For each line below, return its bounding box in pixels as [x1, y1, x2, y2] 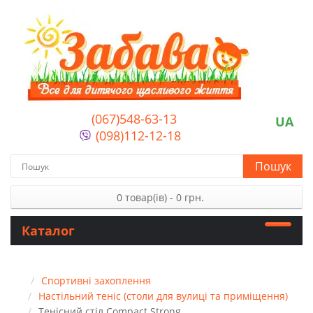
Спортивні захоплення [41, 274, 151, 287]
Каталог [22, 222, 75, 239]
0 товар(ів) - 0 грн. [116, 191, 204, 204]
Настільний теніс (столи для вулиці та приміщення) [38, 289, 288, 303]
